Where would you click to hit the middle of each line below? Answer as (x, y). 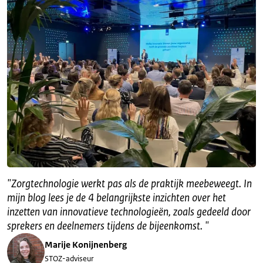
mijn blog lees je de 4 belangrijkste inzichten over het (117, 198)
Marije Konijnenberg (86, 245)
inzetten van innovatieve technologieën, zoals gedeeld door (129, 212)
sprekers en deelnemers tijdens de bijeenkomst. (106, 226)
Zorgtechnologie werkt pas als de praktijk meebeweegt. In (131, 184)
